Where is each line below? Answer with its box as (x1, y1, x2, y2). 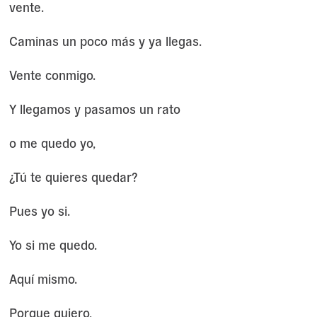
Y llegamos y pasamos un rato (8, 100, 180, 117)
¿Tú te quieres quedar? (8, 168, 137, 185)
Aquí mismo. (8, 270, 77, 287)
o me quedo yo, (8, 134, 96, 151)
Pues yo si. (8, 202, 70, 219)
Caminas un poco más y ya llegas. (8, 32, 202, 49)
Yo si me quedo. (8, 236, 97, 253)
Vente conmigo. (8, 66, 96, 83)
